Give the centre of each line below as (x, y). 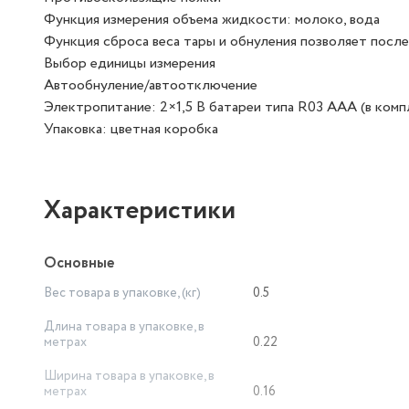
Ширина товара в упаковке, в (129, 376)
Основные (79, 263)
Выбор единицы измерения (130, 63)
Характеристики (140, 211)
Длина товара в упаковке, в (124, 327)
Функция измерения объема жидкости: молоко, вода (212, 20)
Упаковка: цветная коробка (131, 129)
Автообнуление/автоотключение (151, 85)
